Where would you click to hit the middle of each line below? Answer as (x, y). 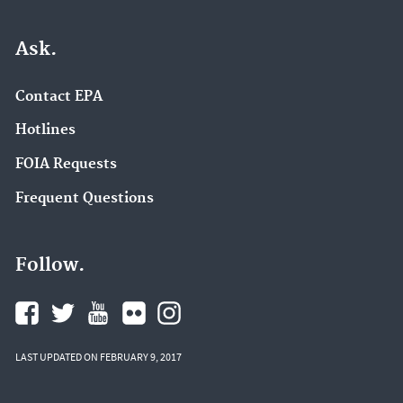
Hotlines (45, 130)
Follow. (50, 265)
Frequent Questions (85, 198)
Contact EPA (59, 96)
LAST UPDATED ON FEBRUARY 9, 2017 (99, 356)
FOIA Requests (66, 165)
